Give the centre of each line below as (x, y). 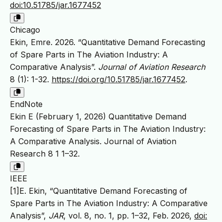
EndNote (26, 104)
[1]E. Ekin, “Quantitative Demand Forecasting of (99, 191)
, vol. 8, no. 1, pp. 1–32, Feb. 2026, (129, 216)
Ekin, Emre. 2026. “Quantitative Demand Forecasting (108, 42)
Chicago (25, 30)
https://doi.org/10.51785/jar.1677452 (118, 80)
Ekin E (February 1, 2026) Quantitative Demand (98, 117)
